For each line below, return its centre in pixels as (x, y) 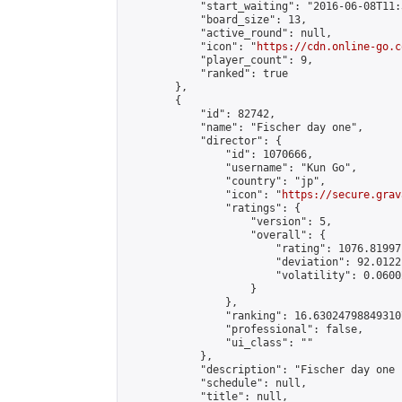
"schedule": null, (216, 383)
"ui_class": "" (219, 343)
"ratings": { (213, 208)
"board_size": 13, (216, 20)
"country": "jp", (225, 181)
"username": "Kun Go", (241, 168)
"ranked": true (206, 74)
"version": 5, (228, 222)
